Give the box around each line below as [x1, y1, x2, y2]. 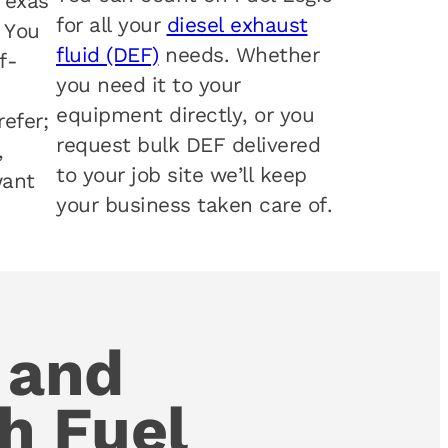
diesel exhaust [166, 13, 308, 38]
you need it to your [56, 73, 241, 98]
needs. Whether [158, 43, 319, 68]
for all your [56, 13, 167, 38]
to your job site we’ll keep [56, 163, 307, 188]
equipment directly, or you [56, 103, 314, 128]
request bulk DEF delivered [56, 133, 320, 158]
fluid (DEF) [56, 43, 159, 68]
